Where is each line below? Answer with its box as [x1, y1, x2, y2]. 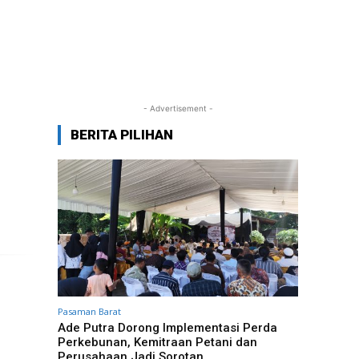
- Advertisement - [143, 103, 213, 113]
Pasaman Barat [58, 305, 121, 317]
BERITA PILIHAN [71, 127, 173, 143]
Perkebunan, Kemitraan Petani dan [58, 335, 257, 349]
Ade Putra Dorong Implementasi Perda [58, 321, 277, 335]
